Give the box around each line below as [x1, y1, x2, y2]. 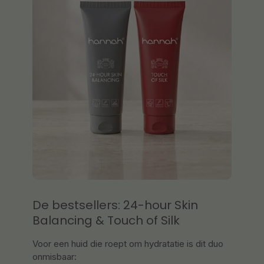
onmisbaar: [32, 250, 77, 262]
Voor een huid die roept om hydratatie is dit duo [32, 237, 223, 249]
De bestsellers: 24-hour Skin [32, 196, 198, 213]
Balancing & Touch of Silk [32, 212, 180, 229]
